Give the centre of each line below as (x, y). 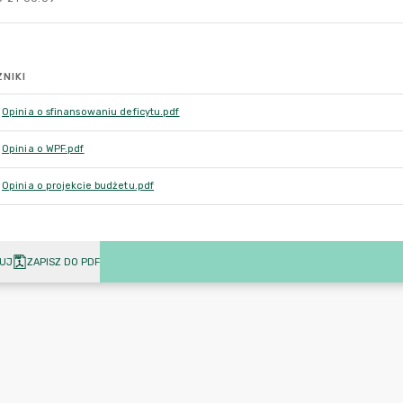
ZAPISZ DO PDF (63, 262)
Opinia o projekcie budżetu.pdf (78, 186)
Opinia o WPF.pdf (43, 149)
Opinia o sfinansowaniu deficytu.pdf (91, 112)
